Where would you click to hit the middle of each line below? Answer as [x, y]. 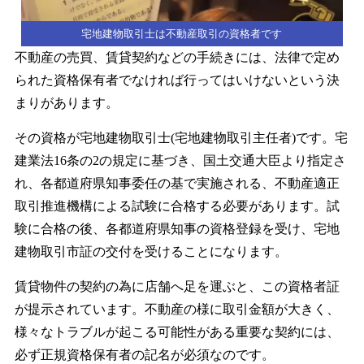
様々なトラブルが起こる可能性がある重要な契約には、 [177, 331]
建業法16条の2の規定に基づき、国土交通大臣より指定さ [180, 160]
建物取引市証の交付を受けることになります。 [151, 251]
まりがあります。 [66, 102]
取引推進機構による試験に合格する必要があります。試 [177, 206]
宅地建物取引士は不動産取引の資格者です [182, 33]
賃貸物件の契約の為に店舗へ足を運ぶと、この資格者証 [177, 286]
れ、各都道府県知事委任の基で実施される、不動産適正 [177, 183]
